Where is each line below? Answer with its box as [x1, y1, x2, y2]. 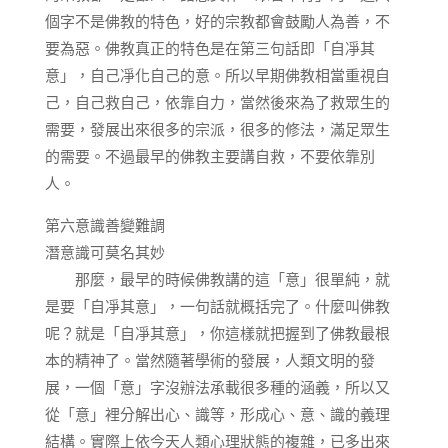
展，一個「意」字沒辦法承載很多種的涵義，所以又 [44, 377, 390, 397]
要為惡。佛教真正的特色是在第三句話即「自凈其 [44, 38, 375, 58]
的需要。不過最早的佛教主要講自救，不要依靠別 [44, 146, 375, 166]
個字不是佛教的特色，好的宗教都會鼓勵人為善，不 [44, 11, 390, 31]
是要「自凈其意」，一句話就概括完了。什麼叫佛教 [44, 296, 390, 316]
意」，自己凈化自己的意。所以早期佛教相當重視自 [44, 65, 390, 85]
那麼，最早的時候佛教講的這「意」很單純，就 [44, 269, 390, 289]
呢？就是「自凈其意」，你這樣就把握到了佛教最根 [44, 323, 390, 343]
